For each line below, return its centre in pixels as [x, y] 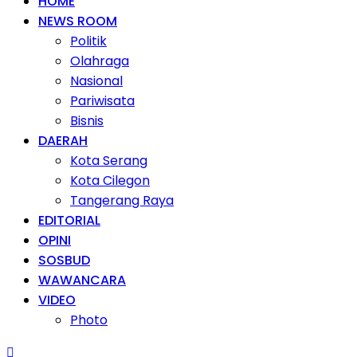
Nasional [96, 80]
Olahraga [100, 61]
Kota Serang [109, 160]
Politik [88, 41]
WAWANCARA [82, 280]
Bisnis [87, 120]
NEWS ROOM [78, 21]
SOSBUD [64, 260]
